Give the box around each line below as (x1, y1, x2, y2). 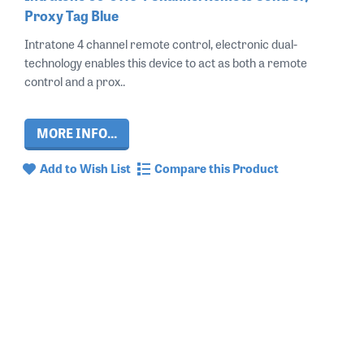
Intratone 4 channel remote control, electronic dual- (24, 33, 297, 53)
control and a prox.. (24, 71, 125, 90)
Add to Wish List (40, 158, 131, 177)
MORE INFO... (37, 122, 117, 142)
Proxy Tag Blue (24, 4, 119, 25)
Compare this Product (154, 158, 279, 177)
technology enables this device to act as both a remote (24, 52, 307, 71)
